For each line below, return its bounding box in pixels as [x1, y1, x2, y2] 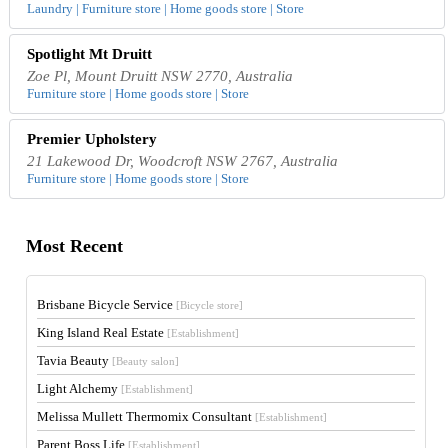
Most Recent [26, 236, 124, 257]
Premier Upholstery [27, 130, 158, 147]
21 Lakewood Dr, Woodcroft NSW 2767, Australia [27, 152, 339, 169]
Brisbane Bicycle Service [37, 296, 177, 312]
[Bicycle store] [176, 298, 244, 311]
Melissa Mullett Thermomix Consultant [37, 408, 256, 424]
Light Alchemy [37, 380, 122, 396]
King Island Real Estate [37, 324, 168, 340]
